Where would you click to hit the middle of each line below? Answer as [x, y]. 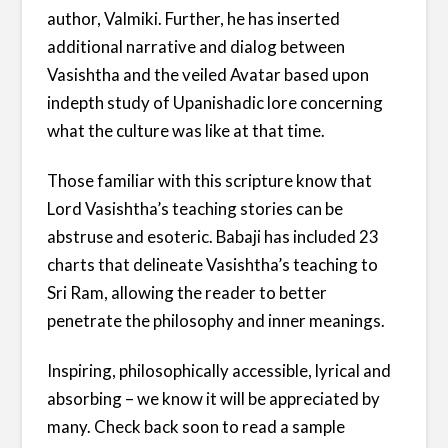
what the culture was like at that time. [186, 130]
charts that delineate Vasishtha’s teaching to [213, 264]
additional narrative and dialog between [196, 46]
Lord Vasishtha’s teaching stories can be [195, 208]
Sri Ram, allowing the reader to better [187, 292]
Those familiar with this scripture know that [210, 180]
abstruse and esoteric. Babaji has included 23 [213, 236]
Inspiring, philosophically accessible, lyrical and [219, 370]
